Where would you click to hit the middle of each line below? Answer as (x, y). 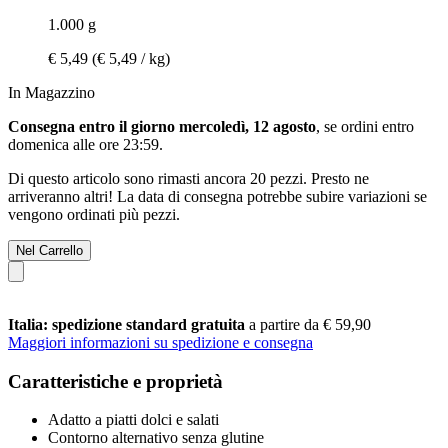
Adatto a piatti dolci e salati (133, 420)
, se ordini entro (365, 126)
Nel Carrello (49, 250)
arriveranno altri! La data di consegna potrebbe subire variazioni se (217, 196)
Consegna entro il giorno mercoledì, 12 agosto (162, 126)
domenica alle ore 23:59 (83, 144)
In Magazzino (51, 92)
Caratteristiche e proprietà (115, 381)
